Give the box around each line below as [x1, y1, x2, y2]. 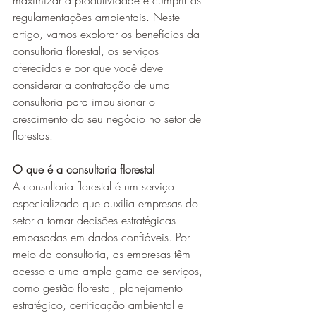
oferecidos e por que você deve [13, 60, 166, 75]
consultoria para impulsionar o [13, 94, 159, 109]
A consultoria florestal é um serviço [13, 178, 178, 194]
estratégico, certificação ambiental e [13, 297, 187, 312]
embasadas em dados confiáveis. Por [13, 229, 193, 245]
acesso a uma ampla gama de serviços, [13, 263, 206, 279]
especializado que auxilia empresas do [13, 195, 202, 211]
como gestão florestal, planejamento [13, 280, 186, 296]
